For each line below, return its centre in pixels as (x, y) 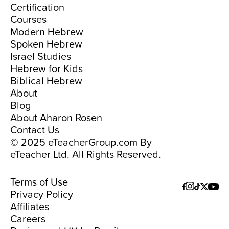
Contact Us (35, 129)
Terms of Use (39, 181)
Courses (28, 19)
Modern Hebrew (47, 31)
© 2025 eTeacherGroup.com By (81, 142)
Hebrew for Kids (47, 68)
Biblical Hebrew (46, 80)
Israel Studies (41, 56)
